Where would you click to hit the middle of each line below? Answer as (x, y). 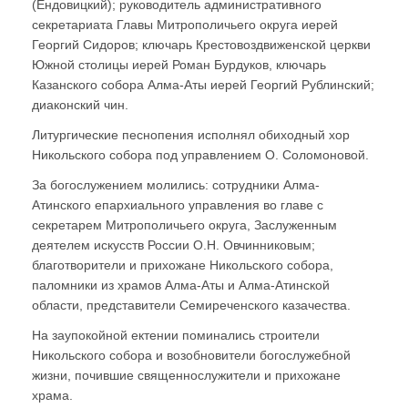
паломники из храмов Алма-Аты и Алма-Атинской (181, 286)
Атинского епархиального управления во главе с (178, 205)
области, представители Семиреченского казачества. (191, 306)
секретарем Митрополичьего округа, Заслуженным (184, 225)
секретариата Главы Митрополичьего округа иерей (185, 25)
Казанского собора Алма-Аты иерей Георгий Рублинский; (203, 85)
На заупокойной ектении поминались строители (176, 336)
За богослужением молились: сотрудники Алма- (176, 185)
